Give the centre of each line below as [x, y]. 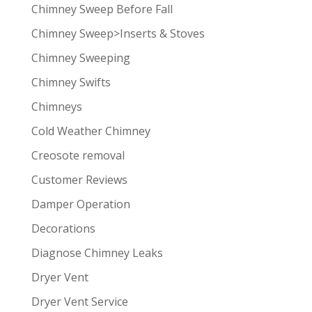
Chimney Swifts [71, 83]
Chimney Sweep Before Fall [102, 9]
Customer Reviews [79, 180]
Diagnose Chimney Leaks [97, 253]
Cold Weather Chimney [91, 131]
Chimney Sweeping [80, 58]
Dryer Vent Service [79, 302]
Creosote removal [78, 156]
